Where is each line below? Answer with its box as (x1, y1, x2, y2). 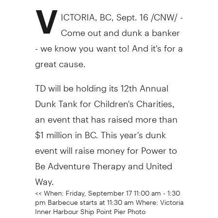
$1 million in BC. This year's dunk (35, 121, 166, 140)
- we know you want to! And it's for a (35, 35, 183, 54)
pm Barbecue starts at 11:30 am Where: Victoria (35, 192, 183, 206)
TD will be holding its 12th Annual (35, 74, 168, 93)
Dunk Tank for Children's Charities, (35, 90, 175, 109)
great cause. (35, 50, 86, 69)
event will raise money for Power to (35, 137, 177, 156)
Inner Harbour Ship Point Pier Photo (35, 201, 145, 216)
